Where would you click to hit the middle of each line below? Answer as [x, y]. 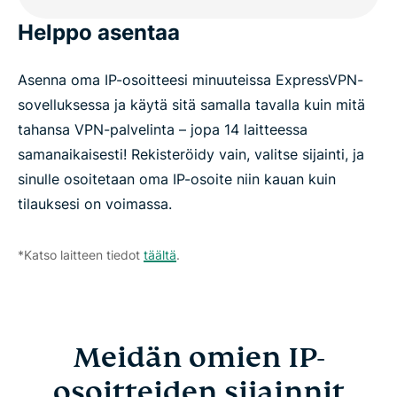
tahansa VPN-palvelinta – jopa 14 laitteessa [163, 130]
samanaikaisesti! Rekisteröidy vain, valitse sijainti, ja [191, 155]
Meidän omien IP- [198, 358]
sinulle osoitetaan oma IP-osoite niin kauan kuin [177, 179]
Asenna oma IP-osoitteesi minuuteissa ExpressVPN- [191, 80]
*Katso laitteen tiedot [81, 255]
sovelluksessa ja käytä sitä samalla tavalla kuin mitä [191, 105]
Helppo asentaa [99, 33]
